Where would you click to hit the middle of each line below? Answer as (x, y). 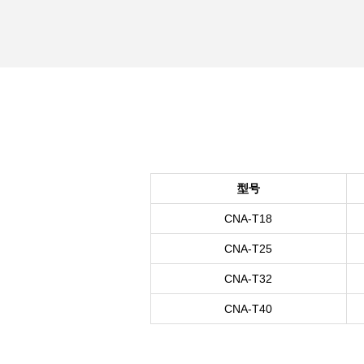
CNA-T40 (248, 308)
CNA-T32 (248, 278)
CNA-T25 (248, 248)
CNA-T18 (248, 218)
